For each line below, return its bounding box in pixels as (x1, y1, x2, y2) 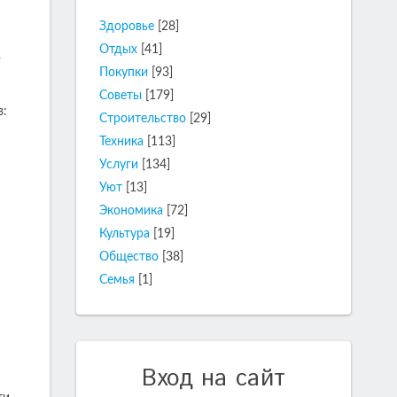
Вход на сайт (141, 362, 286, 395)
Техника (99, 136, 144, 148)
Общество (99, 251, 159, 263)
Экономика (99, 205, 163, 217)
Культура (99, 228, 150, 240)
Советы (99, 90, 142, 102)
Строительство (99, 113, 186, 125)
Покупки (99, 66, 148, 79)
